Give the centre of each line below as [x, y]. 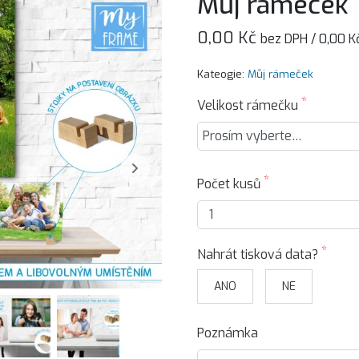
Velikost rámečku [249, 105]
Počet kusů [230, 184]
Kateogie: [221, 74]
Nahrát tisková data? [259, 254]
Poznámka [228, 333]
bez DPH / [290, 39]
